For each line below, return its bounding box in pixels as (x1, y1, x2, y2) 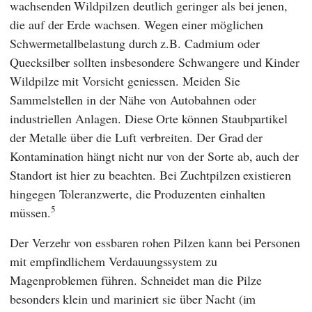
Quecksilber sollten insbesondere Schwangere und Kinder (10, 54, 300, 71)
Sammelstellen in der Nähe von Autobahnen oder (10, 91, 256, 109)
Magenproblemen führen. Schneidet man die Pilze (10, 272, 262, 289)
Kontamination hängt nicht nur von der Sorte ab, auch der (10, 148, 299, 165)
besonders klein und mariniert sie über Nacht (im (10, 290, 256, 308)
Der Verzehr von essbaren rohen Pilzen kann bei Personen (10, 234, 301, 251)
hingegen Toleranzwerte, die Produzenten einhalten (10, 185, 266, 203)
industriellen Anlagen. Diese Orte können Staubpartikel (10, 110, 288, 127)
